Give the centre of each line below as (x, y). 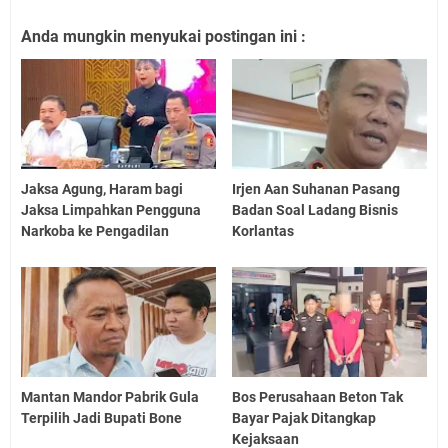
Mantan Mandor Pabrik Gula (110, 396)
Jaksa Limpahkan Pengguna (111, 209)
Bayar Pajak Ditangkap (304, 417)
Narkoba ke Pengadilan (95, 230)
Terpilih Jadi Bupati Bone (101, 417)
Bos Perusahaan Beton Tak (318, 396)
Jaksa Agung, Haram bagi (102, 188)
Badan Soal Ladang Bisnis (315, 209)
